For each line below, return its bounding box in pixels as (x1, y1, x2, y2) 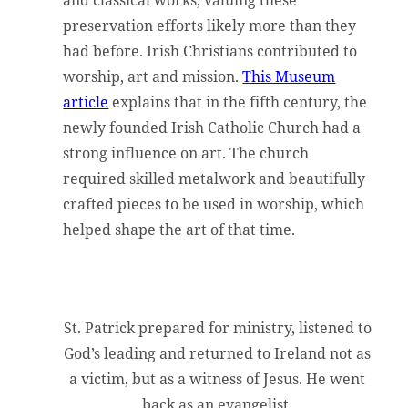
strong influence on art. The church (63, 143, 310, 164)
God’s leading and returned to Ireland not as (64, 343, 372, 364)
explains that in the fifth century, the (108, 92, 368, 113)
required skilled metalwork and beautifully (63, 168, 366, 189)
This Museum (242, 66, 336, 87)
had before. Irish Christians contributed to (63, 41, 358, 62)
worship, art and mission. (63, 66, 243, 87)
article (63, 92, 109, 113)
